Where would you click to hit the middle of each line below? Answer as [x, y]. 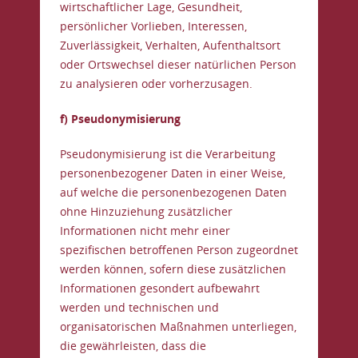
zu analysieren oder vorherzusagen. [156, 84]
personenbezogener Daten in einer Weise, [173, 173]
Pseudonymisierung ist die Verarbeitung [168, 154]
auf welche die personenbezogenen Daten [173, 192]
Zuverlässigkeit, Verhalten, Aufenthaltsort [170, 45]
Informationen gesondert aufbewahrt [160, 288]
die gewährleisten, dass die [133, 346]
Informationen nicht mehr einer [145, 231]
